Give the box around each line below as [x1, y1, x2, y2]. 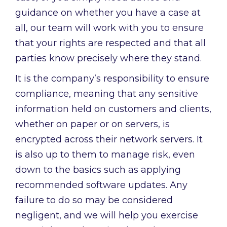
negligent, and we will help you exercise [15, 210, 198, 221]
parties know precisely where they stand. [15, 53, 202, 64]
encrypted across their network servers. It [15, 134, 203, 145]
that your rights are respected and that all [15, 37, 206, 49]
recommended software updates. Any [15, 179, 187, 191]
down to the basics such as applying [15, 164, 181, 176]
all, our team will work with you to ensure [15, 22, 204, 34]
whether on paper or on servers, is [15, 119, 170, 130]
